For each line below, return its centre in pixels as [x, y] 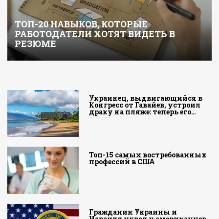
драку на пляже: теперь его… [143, 111]
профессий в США [122, 162]
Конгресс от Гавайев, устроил [145, 105]
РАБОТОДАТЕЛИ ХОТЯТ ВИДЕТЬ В [95, 33]
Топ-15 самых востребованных [148, 155]
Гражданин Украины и [133, 212]
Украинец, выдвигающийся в [146, 98]
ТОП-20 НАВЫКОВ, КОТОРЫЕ [81, 24]
